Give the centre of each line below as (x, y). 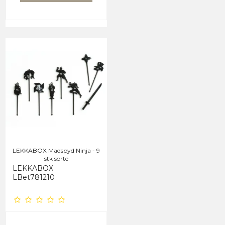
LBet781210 (34, 178)
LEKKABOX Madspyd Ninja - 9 (56, 151)
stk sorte (56, 159)
